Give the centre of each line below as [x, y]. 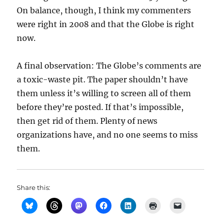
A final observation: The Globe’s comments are [109, 66]
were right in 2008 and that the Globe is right [106, 24]
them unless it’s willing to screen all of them [104, 93]
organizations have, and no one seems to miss [108, 135]
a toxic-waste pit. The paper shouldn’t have [103, 79]
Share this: [34, 187]
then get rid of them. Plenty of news [87, 121]
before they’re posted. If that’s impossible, [100, 107]
